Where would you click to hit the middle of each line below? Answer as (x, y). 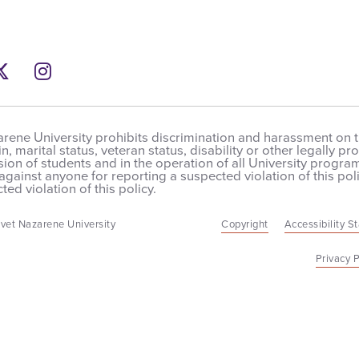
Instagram (94, 71)
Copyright (245, 224)
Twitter (38, 71)
